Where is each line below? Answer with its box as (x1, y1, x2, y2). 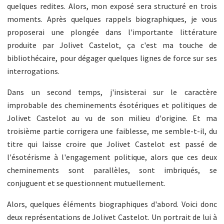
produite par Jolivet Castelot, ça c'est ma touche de (7, 39, 217, 50)
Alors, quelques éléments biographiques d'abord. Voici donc (7, 198, 217, 209)
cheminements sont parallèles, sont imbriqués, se (7, 164, 217, 175)
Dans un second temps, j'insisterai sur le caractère (7, 86, 217, 97)
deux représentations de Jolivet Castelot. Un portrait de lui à (7, 211, 217, 222)
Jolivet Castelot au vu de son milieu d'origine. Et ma (7, 112, 217, 123)
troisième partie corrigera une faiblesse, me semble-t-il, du (7, 125, 217, 136)
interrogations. (7, 65, 60, 76)
